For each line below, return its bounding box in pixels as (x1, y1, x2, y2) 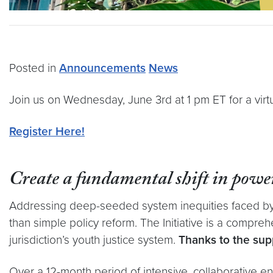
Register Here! (9, 124, 85, 138)
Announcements (59, 61, 146, 75)
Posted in (9, 61, 59, 75)
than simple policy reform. (9, 216, 137, 230)
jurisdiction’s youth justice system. (9, 233, 179, 247)
